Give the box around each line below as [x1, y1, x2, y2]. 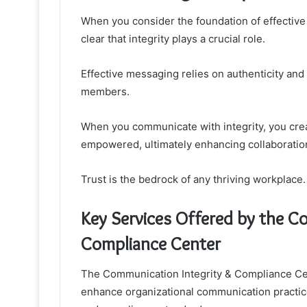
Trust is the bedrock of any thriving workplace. [81, 172, 306, 186]
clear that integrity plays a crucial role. [81, 32, 265, 45]
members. [81, 84, 130, 98]
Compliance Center [81, 232, 221, 255]
